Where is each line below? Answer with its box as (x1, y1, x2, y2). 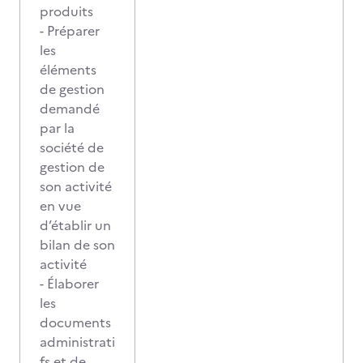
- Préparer (40, 21, 100, 41)
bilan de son (40, 235, 115, 254)
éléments (40, 60, 96, 79)
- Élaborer (40, 274, 99, 293)
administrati (40, 332, 115, 352)
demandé (40, 99, 100, 118)
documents (40, 313, 111, 332)
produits (40, 2, 96, 21)
